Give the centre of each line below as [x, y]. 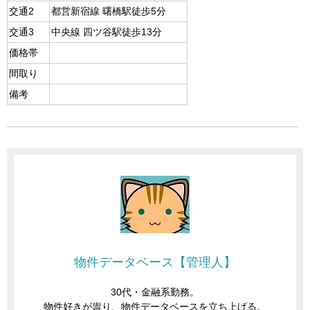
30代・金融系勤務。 [155, 292]
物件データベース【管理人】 [155, 262]
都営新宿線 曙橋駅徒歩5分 [109, 11]
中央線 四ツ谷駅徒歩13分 [107, 32]
